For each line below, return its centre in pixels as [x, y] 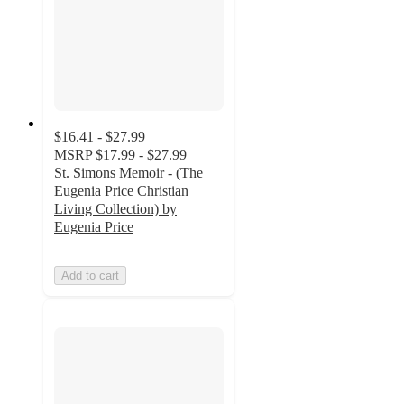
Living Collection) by [115, 209]
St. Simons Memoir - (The [129, 173]
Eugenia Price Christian [121, 191]
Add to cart [90, 275]
